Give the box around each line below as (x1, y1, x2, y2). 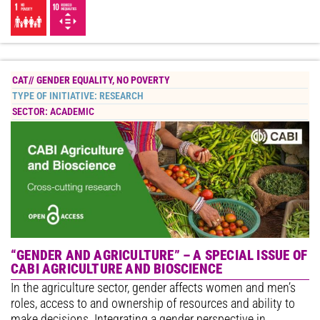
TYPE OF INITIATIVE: (12, 89, 99, 102)
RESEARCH (99, 89, 144, 102)
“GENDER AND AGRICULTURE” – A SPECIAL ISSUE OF (11, 246, 308, 264)
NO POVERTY (116, 74, 170, 86)
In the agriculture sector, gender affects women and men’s (11, 280, 296, 295)
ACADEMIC (50, 105, 94, 118)
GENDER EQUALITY (36, 74, 112, 86)
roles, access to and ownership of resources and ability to (11, 296, 295, 311)
